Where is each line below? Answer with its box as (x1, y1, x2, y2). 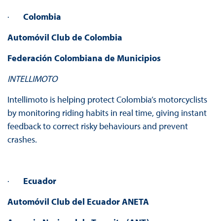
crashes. (7, 134, 39, 146)
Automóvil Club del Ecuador (7, 196, 120, 208)
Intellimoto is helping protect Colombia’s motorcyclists (7, 94, 207, 106)
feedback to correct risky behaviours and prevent (7, 120, 188, 132)
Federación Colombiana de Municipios (7, 52, 161, 64)
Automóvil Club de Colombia (7, 32, 122, 43)
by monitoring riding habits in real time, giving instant (7, 107, 207, 119)
